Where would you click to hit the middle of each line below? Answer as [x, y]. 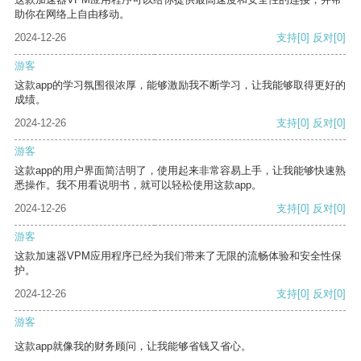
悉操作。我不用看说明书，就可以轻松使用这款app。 [138, 185]
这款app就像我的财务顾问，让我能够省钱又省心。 [133, 346]
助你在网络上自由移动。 [72, 15]
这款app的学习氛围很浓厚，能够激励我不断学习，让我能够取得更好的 [180, 85]
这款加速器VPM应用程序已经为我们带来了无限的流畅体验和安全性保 [178, 256]
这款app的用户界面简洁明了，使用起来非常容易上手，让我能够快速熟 [180, 171]
